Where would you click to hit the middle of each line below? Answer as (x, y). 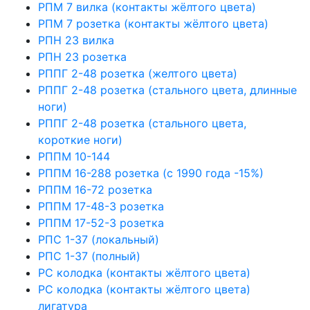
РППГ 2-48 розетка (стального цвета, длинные (167, 90)
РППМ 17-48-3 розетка (101, 206)
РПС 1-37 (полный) (89, 256)
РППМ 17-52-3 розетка (101, 222)
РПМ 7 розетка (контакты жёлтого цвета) (153, 23)
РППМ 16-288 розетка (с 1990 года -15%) (151, 173)
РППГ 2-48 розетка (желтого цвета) (138, 73)
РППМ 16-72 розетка (95, 189)
